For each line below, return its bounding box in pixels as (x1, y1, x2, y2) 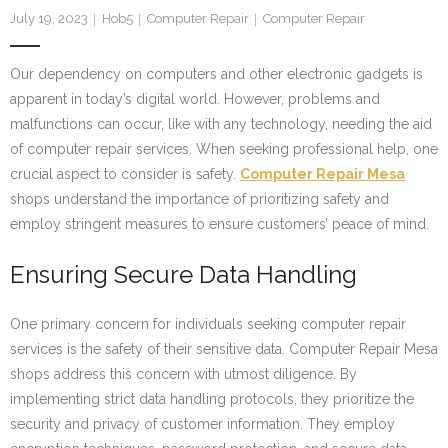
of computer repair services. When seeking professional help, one (10, 141, 438, 157)
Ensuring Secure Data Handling (10, 260, 357, 289)
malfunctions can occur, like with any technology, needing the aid (10, 116, 432, 132)
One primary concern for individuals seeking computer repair (10, 316, 406, 333)
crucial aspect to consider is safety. (10, 166, 240, 182)
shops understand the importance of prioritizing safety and (10, 191, 389, 207)
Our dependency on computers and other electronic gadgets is (10, 66, 423, 82)
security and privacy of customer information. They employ (10, 416, 395, 433)
